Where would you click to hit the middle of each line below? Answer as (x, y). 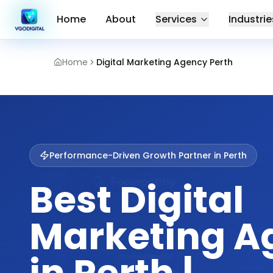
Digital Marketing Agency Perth (165, 62)
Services (176, 19)
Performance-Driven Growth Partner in (136, 155)
